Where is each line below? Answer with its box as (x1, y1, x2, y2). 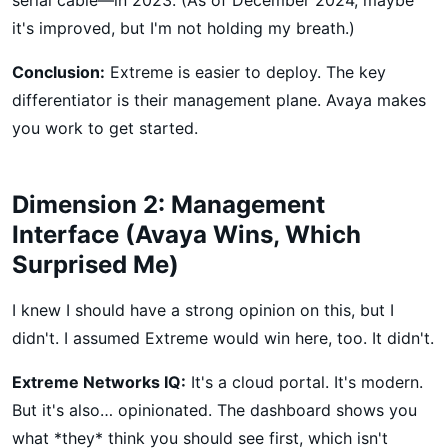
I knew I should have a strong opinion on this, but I (12, 299, 394, 320)
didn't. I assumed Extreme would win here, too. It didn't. (12, 327, 434, 348)
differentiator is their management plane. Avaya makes (12, 89, 426, 110)
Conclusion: (12, 61, 105, 82)
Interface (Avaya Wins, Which (12, 219, 361, 249)
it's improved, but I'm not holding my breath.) (12, 17, 355, 38)
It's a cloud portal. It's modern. (186, 371, 423, 392)
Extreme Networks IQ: (12, 371, 186, 392)
